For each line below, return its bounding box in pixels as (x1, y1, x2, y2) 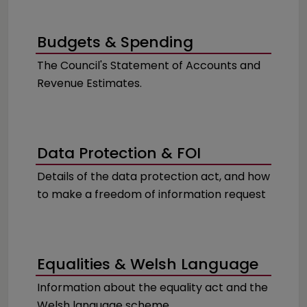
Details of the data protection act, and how (37, 169, 270, 184)
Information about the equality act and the (37, 280, 268, 295)
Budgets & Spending (37, 32, 193, 53)
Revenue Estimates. (37, 75, 142, 91)
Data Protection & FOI (37, 143, 201, 164)
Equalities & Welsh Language (37, 254, 258, 275)
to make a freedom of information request (37, 186, 266, 202)
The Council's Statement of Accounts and (37, 58, 260, 73)
